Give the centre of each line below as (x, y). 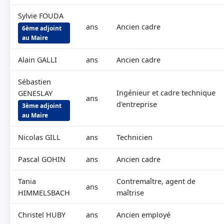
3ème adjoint (42, 106)
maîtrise (130, 193)
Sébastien (34, 82)
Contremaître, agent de (156, 181)
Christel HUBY (42, 215)
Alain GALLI (37, 60)
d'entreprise (137, 104)
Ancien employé (143, 215)
